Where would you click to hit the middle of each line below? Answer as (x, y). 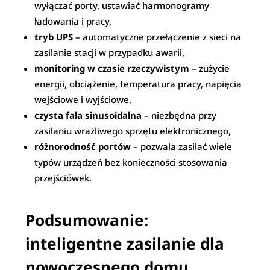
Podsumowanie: (87, 220)
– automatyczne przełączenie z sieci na (157, 37)
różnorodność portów (83, 146)
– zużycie (210, 68)
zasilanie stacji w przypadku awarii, (110, 52)
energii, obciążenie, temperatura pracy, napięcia (138, 84)
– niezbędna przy (179, 115)
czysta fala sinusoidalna (88, 115)
